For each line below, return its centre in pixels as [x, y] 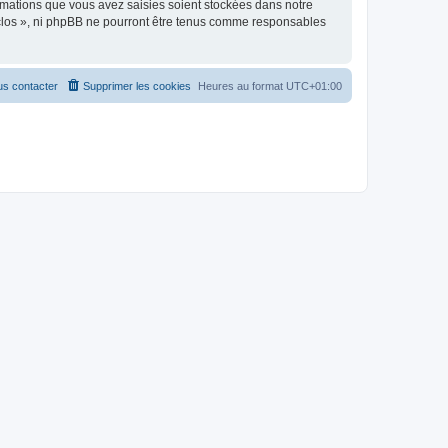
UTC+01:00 [314, 85]
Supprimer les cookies [137, 85]
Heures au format [242, 85]
